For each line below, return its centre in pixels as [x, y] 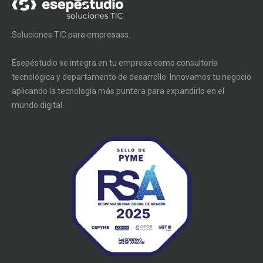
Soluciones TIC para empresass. [71, 34]
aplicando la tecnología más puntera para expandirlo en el [118, 91]
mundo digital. [38, 105]
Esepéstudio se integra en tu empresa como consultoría [115, 63]
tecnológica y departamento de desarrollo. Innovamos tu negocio [131, 77]
